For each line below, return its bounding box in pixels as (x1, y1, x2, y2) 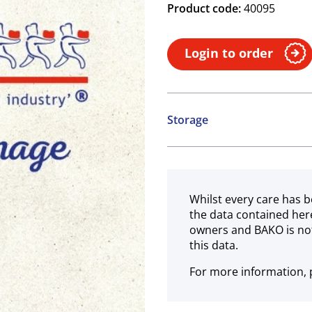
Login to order (185, 45, 273, 61)
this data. (189, 237, 238, 253)
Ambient (167, 141, 212, 156)
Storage (167, 112, 208, 127)
